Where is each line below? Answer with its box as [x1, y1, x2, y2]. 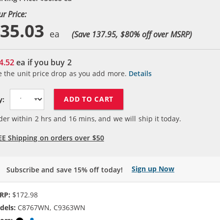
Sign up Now [132, 164, 175, 173]
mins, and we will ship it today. [76, 113, 182, 123]
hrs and [38, 113, 69, 123]
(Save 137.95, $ [71, 29, 125, 39]
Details [129, 68, 152, 78]
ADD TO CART [64, 94, 114, 104]
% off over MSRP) [133, 29, 192, 39]
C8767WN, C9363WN [16, 203, 85, 213]
